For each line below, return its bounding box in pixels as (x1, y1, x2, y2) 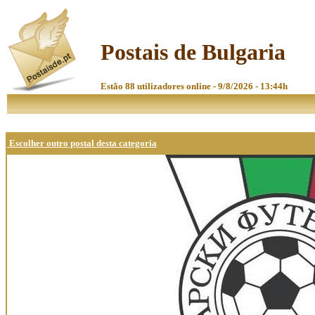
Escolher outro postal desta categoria (7, 138, 157, 148)
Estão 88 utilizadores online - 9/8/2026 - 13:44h (101, 80, 288, 91)
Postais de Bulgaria (101, 39, 285, 65)
